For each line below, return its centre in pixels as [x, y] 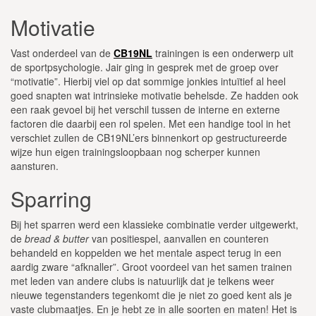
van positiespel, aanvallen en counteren [179, 238]
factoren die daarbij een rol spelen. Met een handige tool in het [151, 123]
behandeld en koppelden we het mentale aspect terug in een [146, 252]
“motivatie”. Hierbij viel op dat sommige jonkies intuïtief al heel [148, 81]
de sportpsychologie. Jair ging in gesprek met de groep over [145, 67]
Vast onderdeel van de [62, 53]
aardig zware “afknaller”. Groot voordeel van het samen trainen [151, 266]
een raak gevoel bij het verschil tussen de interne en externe [145, 109]
